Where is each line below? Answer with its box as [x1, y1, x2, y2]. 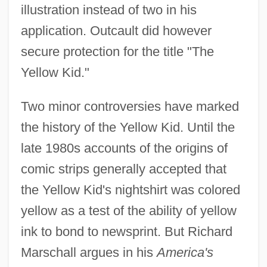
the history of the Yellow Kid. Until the [20, 119, 235, 135]
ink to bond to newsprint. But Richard [20, 223, 232, 239]
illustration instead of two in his [20, 2, 197, 17]
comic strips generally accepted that [20, 161, 226, 176]
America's [156, 244, 213, 260]
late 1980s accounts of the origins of [20, 140, 228, 156]
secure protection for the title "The [20, 44, 214, 59]
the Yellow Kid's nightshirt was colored [20, 182, 240, 197]
